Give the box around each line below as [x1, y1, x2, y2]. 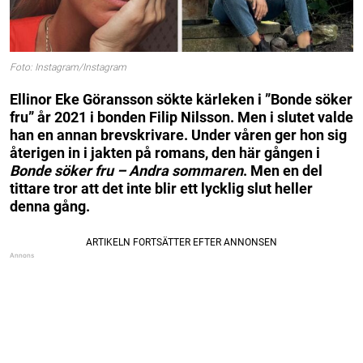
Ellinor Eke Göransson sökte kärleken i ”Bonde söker [10, 90, 352, 108]
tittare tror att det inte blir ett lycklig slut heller [10, 179, 313, 197]
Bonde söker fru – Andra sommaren [10, 161, 243, 179]
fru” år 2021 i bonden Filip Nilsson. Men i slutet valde [10, 108, 353, 126]
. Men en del [243, 161, 322, 179]
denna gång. [10, 197, 90, 215]
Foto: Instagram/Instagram [10, 62, 126, 74]
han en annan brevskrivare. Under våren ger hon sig [10, 126, 347, 143]
